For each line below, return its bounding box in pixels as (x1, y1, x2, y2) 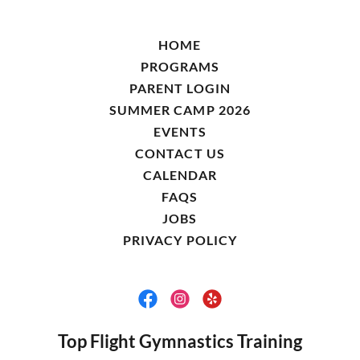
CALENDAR (142, 167, 218, 182)
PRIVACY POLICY (123, 232, 237, 247)
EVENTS (153, 124, 207, 139)
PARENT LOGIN (129, 80, 231, 96)
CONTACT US (135, 145, 225, 161)
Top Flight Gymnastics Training (58, 330, 302, 352)
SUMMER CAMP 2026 (109, 102, 251, 117)
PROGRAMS (140, 59, 220, 74)
